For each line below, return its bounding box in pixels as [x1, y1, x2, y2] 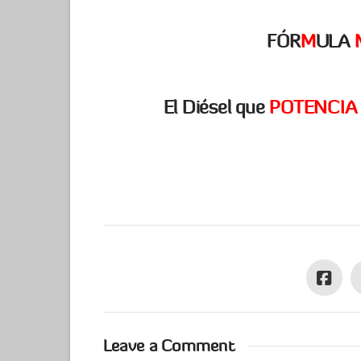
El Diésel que [163, 94, 270, 118]
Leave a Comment [102, 334, 234, 357]
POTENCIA [269, 94, 357, 118]
